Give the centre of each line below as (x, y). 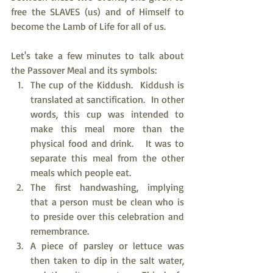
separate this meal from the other (107, 158)
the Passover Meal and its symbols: (84, 70)
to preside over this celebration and (107, 216)
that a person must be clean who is (107, 202)
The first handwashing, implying (107, 187)
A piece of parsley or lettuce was (107, 246)
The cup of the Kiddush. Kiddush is (107, 85)
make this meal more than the (107, 129)
